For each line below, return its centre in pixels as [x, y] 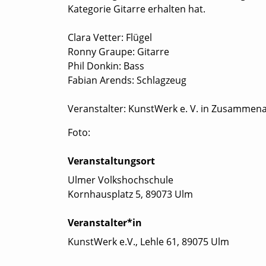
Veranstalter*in [105, 223]
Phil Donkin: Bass [106, 66]
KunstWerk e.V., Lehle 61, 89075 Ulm [148, 242]
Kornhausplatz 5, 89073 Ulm [130, 194]
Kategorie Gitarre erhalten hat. [137, 9]
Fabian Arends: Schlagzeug [127, 80]
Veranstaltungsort [111, 161]
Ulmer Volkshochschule [121, 180]
